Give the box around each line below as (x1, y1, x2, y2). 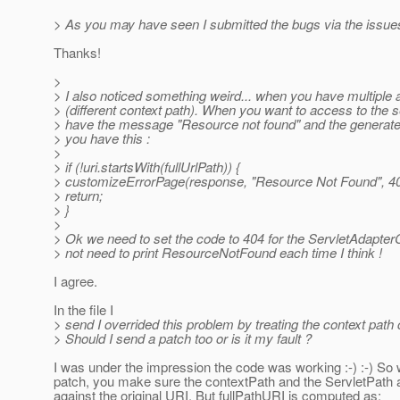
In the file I (54, 300, 113, 320)
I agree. (54, 271, 97, 291)
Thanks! (54, 43, 101, 62)
